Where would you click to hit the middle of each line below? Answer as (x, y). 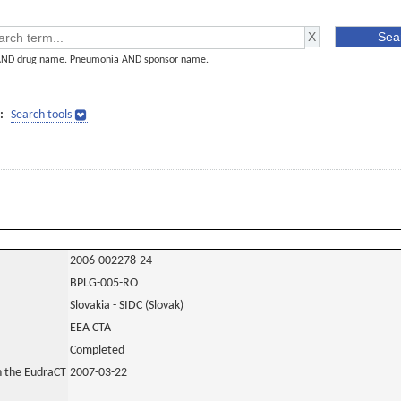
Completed (97, 350)
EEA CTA (90, 328)
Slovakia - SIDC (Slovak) (127, 306)
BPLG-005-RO (104, 283)
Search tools (41, 115)
